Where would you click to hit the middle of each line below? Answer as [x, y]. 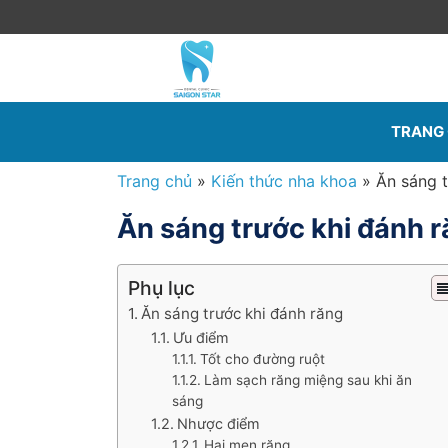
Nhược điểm [218, 423]
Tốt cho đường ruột [263, 359]
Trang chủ [154, 181]
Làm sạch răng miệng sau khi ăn [308, 380]
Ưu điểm [200, 337]
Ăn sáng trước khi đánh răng [242, 313]
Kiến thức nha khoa [284, 181]
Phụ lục [161, 288]
